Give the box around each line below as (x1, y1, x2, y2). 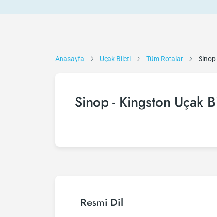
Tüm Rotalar (146, 55, 183, 62)
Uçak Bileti (100, 55, 131, 62)
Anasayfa (55, 55, 84, 62)
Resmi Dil (80, 195, 123, 210)
